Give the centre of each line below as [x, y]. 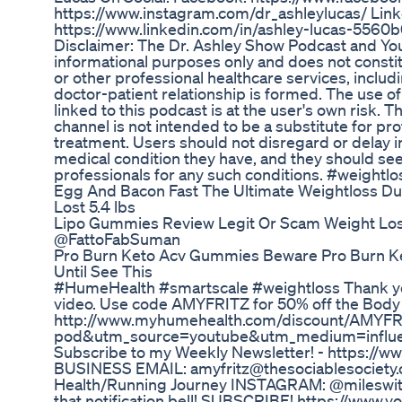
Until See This [103, 271]
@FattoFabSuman [117, 239]
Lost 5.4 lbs [95, 207]
